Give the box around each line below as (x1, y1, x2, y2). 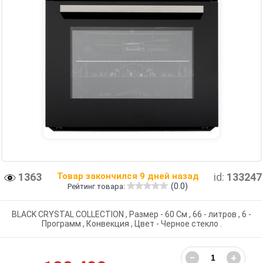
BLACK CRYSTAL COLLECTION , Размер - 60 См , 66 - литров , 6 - (12, 209, 251, 219)
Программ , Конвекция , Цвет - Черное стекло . (41, 218, 222, 228)
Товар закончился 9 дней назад (56, 170, 199, 181)
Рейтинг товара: (68, 181, 127, 191)
